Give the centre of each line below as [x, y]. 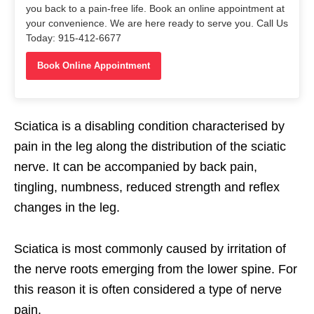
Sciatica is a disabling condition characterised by [149, 126]
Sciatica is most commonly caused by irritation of [150, 248]
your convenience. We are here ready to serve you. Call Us [157, 23]
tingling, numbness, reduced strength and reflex [147, 187]
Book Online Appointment [94, 65]
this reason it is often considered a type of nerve [148, 289]
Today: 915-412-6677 [74, 37]
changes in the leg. [67, 207]
